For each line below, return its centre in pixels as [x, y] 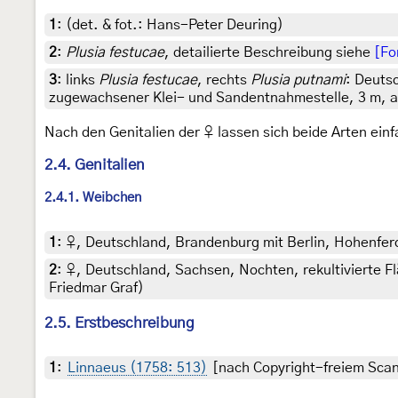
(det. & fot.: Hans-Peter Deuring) [175, 25]
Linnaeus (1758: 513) [137, 367]
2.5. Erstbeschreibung [119, 322]
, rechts [224, 80]
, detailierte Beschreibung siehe [269, 53]
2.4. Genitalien [95, 165]
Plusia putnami [298, 80]
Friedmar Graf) [96, 287]
